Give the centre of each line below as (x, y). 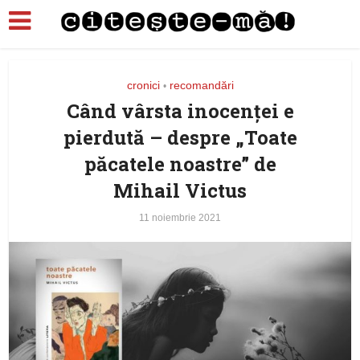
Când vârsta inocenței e (180, 111)
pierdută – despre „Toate (180, 137)
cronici (143, 85)
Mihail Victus (180, 190)
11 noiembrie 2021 (180, 218)
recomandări (201, 85)
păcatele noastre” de (180, 164)
